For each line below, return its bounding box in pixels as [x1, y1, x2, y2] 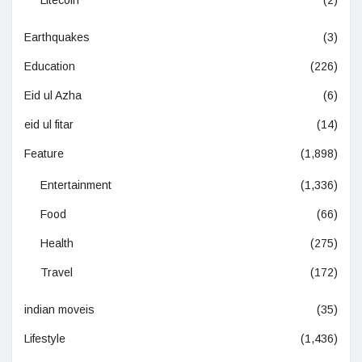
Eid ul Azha [24, 89, 82, 103]
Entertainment [40, 179, 112, 192]
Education [24, 60, 75, 74]
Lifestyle [24, 332, 65, 346]
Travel [40, 266, 73, 280]
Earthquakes [24, 31, 90, 44]
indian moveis [24, 303, 95, 317]
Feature [24, 147, 64, 161]
